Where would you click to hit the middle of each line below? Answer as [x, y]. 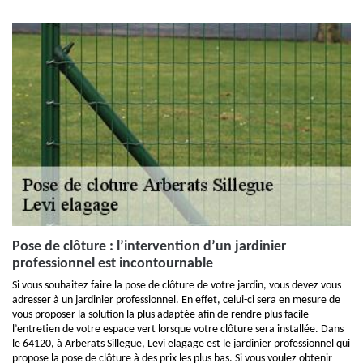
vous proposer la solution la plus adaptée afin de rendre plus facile [160, 315]
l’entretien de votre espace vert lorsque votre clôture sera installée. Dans [178, 329]
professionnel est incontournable [113, 264]
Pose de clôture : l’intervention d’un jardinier [149, 247]
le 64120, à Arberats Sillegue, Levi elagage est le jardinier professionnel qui [181, 344]
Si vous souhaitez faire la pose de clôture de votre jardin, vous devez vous [177, 286]
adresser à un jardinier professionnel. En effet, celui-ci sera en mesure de [176, 300]
